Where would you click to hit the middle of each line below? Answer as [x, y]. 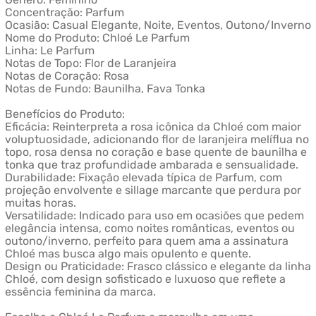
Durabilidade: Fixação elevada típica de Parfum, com [143, 178]
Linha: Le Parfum [49, 51]
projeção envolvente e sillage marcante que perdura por [153, 190]
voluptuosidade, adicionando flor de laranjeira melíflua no [157, 140]
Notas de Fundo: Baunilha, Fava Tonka [105, 89]
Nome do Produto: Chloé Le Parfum [97, 38]
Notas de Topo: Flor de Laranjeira [90, 63]
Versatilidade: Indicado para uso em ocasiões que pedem [154, 216]
